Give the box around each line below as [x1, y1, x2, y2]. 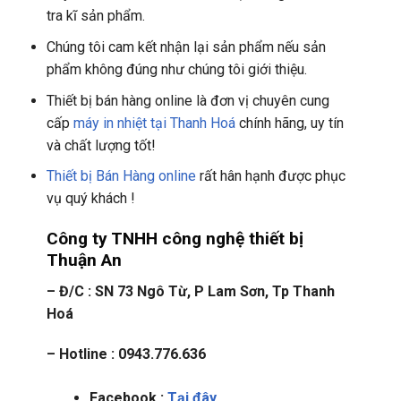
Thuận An [46, 250, 122, 271]
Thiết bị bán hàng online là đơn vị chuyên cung [46, 91, 329, 109]
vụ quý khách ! [46, 190, 135, 208]
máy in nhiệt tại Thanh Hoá [73, 114, 235, 132]
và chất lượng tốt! [46, 136, 156, 154]
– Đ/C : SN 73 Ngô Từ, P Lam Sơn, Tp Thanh [46, 282, 335, 300]
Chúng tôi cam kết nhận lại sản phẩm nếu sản [46, 38, 326, 56]
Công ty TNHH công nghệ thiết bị [46, 228, 303, 250]
